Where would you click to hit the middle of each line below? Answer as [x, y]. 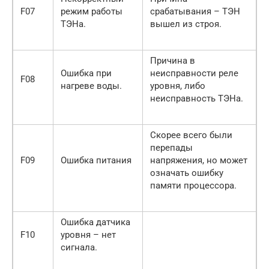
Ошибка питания [96, 161]
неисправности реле [194, 74]
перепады [171, 148]
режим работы [92, 12]
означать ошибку [187, 173]
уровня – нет [88, 235]
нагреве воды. [91, 86]
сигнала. [79, 248]
